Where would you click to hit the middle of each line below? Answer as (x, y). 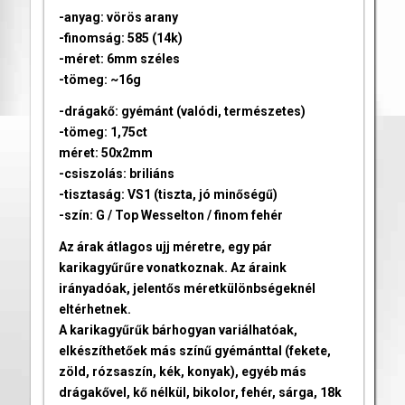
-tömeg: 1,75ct (103, 132)
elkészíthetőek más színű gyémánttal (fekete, (194, 350)
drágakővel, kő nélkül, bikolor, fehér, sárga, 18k (200, 392)
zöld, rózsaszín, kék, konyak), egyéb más (182, 371)
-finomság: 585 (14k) (120, 38)
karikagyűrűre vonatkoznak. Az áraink (172, 267)
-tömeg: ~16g (99, 80)
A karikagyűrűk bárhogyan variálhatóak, (178, 330)
